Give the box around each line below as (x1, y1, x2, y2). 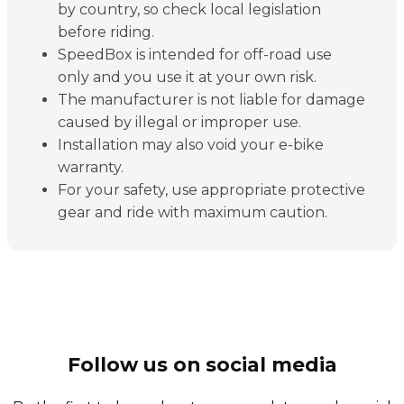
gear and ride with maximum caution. (58, 204, 327, 222)
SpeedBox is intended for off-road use (58, 46, 332, 64)
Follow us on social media (67, 353, 337, 377)
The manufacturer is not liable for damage (58, 91, 365, 109)
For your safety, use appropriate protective (58, 181, 365, 199)
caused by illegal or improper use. (58, 114, 301, 132)
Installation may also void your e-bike (58, 136, 324, 154)
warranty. (58, 159, 124, 177)
